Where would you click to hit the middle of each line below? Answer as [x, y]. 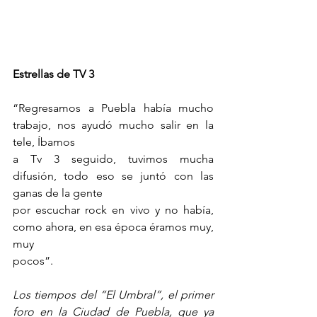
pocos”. [33, 261]
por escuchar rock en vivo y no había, [113, 210]
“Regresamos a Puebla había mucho [113, 108]
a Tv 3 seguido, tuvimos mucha [113, 159]
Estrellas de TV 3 [53, 74]
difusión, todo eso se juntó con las [113, 176]
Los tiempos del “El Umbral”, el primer [113, 295]
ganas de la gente [58, 193]
